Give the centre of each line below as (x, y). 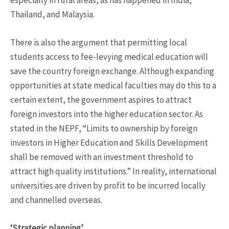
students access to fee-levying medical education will (109, 57)
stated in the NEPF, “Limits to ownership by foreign (104, 129)
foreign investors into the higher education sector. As (107, 114)
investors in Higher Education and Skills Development (109, 143)
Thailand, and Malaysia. (52, 15)
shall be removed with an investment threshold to (102, 157)
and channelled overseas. (56, 200)
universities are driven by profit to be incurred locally (108, 186)
